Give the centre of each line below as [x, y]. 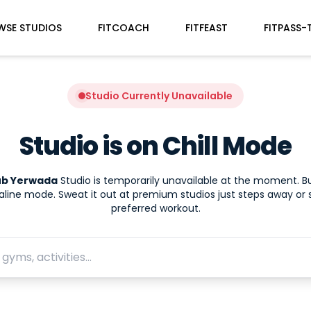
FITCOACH [124, 28]
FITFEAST [207, 28]
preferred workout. [155, 208]
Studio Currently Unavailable [159, 96]
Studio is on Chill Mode [155, 146]
